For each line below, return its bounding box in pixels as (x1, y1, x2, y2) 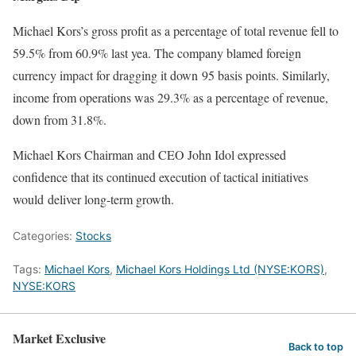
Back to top (288, 340, 343, 353)
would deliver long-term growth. (13, 191, 174, 208)
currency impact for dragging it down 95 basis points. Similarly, (13, 67, 330, 84)
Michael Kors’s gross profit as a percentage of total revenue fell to (13, 22, 339, 40)
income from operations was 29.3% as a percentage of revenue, (13, 89, 328, 106)
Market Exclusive (13, 329, 106, 348)
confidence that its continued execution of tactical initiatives (13, 168, 308, 186)
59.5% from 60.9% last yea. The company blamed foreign (13, 44, 301, 62)
